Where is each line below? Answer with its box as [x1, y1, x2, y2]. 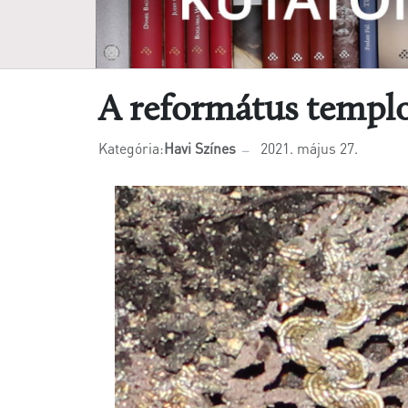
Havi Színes [164, 138, 236, 158]
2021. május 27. [260, 138, 358, 158]
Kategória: [98, 138, 164, 158]
